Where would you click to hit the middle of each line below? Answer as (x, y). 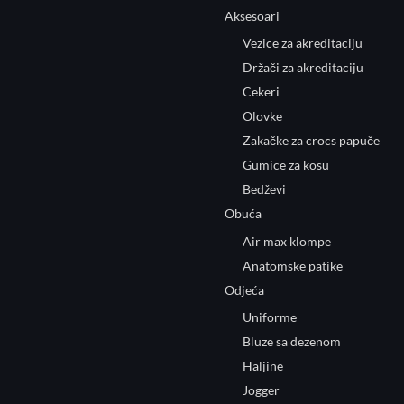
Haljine (263, 366)
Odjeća (244, 289)
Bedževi (264, 189)
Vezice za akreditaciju (303, 43)
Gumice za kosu (286, 165)
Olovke (262, 116)
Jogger (261, 390)
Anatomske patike (293, 265)
